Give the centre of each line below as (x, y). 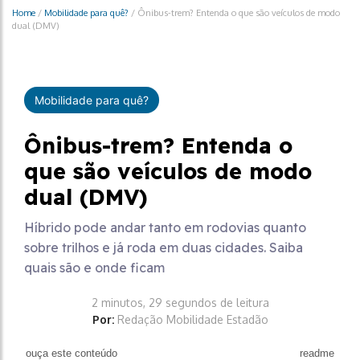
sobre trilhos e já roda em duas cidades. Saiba (164, 247)
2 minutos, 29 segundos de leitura (180, 303)
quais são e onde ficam (94, 268)
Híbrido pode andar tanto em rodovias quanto (165, 227)
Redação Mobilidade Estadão (192, 319)
